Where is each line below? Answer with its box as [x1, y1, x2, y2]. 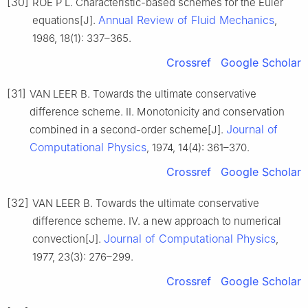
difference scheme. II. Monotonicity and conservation [30, 105, 285, 119]
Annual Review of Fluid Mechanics [98, 13, 274, 27]
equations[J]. [32, 14, 98, 27]
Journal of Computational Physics [104, 232, 276, 246]
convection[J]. [32, 232, 104, 246]
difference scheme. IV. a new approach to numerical [32, 214, 281, 228]
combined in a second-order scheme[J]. [30, 123, 226, 137]
